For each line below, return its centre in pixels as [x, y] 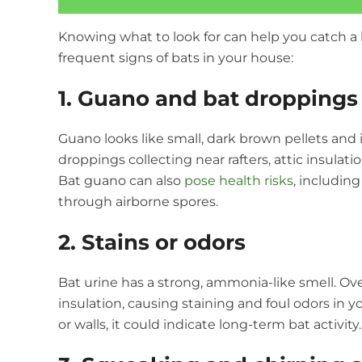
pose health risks [239, 180]
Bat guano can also [121, 180]
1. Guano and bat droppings [208, 98]
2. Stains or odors [152, 242]
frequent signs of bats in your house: [176, 57]
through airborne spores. [138, 201]
